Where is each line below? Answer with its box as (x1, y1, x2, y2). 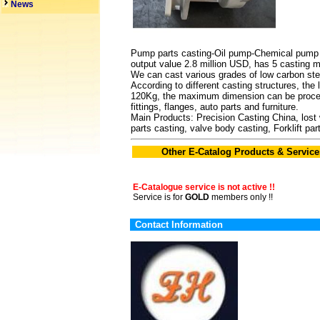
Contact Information (135, 219, 223, 230)
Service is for (133, 192, 185, 202)
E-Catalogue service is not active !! (133, 182, 275, 192)
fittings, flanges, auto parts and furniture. (131, 101, 299, 112)
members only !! (209, 192, 273, 202)
